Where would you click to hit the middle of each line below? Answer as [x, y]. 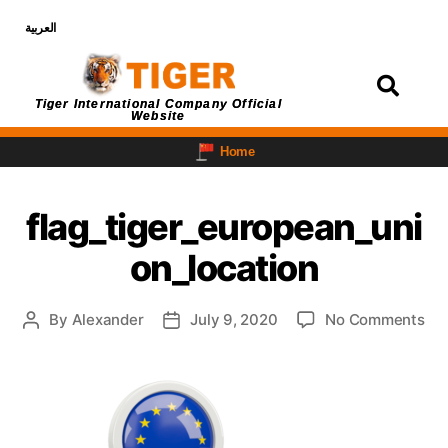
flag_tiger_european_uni [224, 226]
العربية [41, 28]
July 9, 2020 [234, 319]
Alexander [107, 319]
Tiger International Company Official [158, 103]
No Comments [375, 319]
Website [158, 115]
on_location [224, 267]
